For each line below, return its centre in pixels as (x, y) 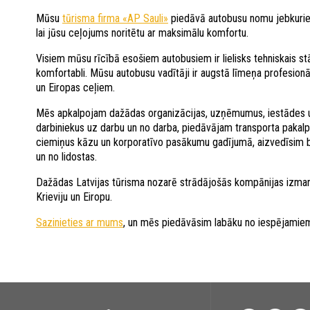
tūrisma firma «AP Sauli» (115, 19)
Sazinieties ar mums (80, 223)
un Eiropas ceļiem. (75, 88)
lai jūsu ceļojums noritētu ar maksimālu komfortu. (142, 33)
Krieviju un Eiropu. (74, 197)
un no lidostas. (66, 157)
